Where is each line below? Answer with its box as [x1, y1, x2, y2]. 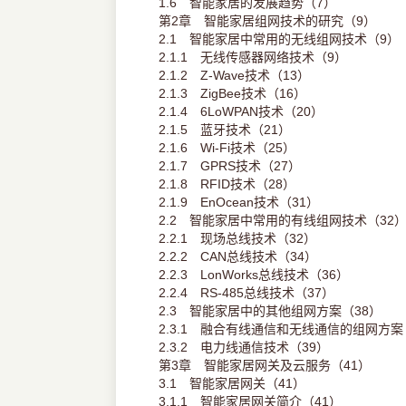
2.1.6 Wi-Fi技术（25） [158, 140, 295, 156]
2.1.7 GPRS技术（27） [158, 159, 301, 174]
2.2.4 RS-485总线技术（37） [158, 285, 334, 301]
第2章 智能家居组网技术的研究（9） [158, 14, 376, 29]
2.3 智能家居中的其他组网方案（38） [158, 304, 382, 319]
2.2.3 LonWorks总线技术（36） [158, 267, 349, 283]
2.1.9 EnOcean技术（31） [158, 195, 319, 210]
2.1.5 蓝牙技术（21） [158, 122, 291, 138]
